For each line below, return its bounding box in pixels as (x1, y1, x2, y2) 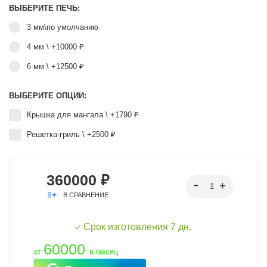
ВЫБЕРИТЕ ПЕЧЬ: (9, 4, 80, 13)
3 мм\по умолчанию (27, 23, 98, 32)
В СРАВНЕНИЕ (63, 191, 108, 198)
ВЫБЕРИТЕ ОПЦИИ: (9, 91, 86, 101)
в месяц (89, 247, 118, 257)
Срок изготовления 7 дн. (83, 222, 191, 232)
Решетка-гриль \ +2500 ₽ (27, 130, 116, 139)
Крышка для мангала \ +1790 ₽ (27, 110, 139, 120)
